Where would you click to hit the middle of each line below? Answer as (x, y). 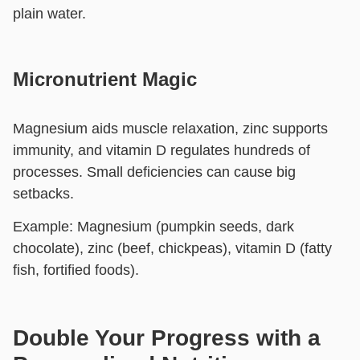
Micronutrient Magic (105, 79)
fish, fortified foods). (76, 270)
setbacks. (43, 193)
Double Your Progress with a (167, 338)
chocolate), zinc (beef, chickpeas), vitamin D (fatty (172, 249)
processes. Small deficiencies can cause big (154, 172)
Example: (43, 227)
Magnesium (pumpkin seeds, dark (184, 227)
